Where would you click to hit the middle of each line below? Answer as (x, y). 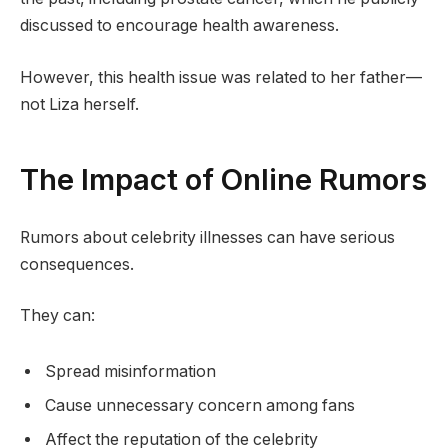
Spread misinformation (130, 371)
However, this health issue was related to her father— (221, 77)
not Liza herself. (79, 104)
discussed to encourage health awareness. (179, 26)
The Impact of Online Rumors (223, 179)
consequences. (77, 264)
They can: (57, 316)
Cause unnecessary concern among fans (200, 405)
